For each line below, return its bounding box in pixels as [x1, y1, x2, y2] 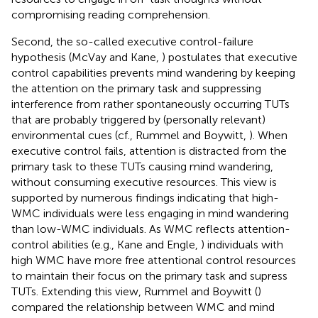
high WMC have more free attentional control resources [11, 253, 296, 267]
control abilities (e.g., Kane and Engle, [11, 237, 201, 251]
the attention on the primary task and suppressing [11, 81, 261, 95]
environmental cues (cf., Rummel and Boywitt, [11, 128, 249, 142]
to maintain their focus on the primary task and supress [11, 268, 287, 283]
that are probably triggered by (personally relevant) [11, 112, 265, 126]
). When [249, 128, 287, 142]
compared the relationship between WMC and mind [11, 300, 275, 314]
